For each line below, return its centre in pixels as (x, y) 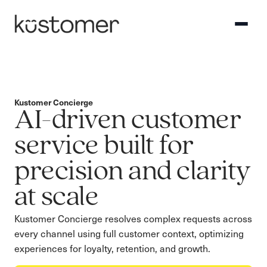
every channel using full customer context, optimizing (129, 233)
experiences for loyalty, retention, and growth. (112, 248)
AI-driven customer (128, 121)
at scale (57, 198)
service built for (104, 147)
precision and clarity (133, 172)
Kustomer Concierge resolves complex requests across (133, 218)
